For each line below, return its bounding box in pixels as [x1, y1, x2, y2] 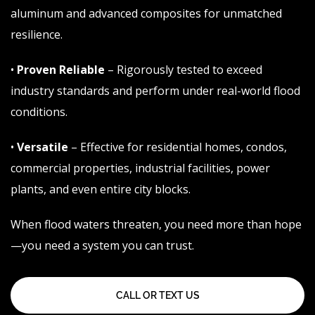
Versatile [17, 139, 68, 155]
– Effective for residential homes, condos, [71, 139, 287, 155]
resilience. [11, 27, 63, 43]
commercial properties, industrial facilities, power [11, 160, 270, 176]
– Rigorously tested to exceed [105, 62, 262, 78]
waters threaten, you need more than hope [71, 217, 302, 233]
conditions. [11, 104, 67, 120]
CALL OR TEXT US [115, 290, 200, 302]
